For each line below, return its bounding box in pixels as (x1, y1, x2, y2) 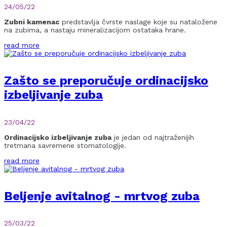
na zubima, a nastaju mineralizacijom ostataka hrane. (4, 25, 186, 34)
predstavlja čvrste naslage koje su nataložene (59, 17, 217, 26)
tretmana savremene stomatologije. (4, 141, 126, 149)
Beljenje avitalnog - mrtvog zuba (4, 188, 200, 203)
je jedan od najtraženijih (111, 133, 194, 141)
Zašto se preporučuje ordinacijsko (4, 73, 208, 88)
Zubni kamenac (4, 17, 59, 26)
